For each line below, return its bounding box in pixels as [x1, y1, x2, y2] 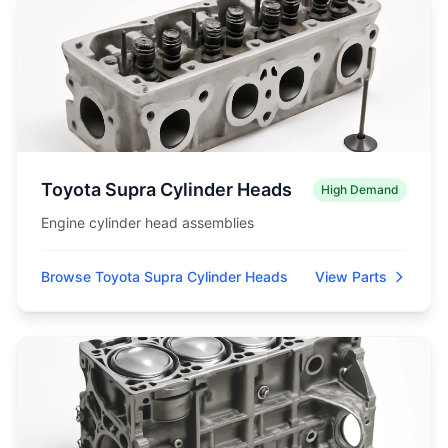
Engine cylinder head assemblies [41, 214, 254, 231]
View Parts [315, 268, 387, 285]
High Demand [321, 182, 399, 197]
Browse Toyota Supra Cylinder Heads [41, 268, 288, 285]
